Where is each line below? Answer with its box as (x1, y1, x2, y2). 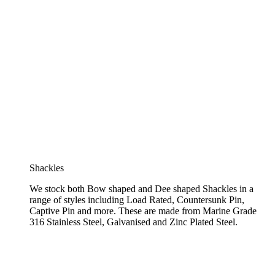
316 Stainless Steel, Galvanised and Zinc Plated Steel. (29, 216, 238, 227)
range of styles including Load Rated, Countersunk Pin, (29, 194, 244, 205)
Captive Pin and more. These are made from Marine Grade (29, 205, 257, 216)
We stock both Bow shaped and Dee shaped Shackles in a (29, 183, 254, 194)
